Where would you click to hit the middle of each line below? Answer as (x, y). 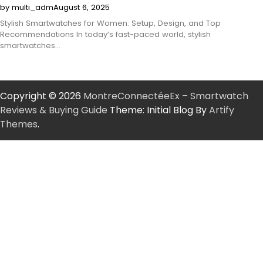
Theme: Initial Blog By (158, 110)
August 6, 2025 (82, 8)
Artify (222, 110)
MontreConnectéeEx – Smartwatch (166, 96)
